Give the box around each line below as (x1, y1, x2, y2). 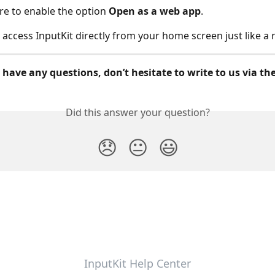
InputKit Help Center (84, 256, 191, 271)
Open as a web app (109, 4, 201, 18)
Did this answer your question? (65, 106, 210, 120)
